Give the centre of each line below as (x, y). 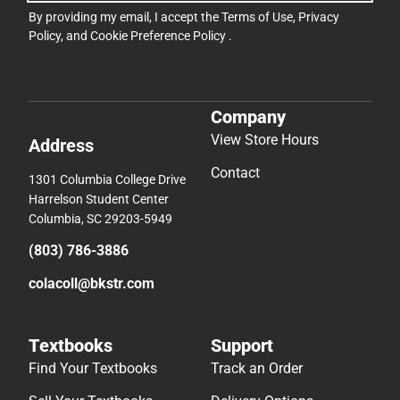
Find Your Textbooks (93, 368)
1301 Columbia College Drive (107, 179)
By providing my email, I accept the (125, 17)
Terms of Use (257, 17)
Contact (235, 172)
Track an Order (257, 368)
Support (242, 345)
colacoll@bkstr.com (92, 283)
